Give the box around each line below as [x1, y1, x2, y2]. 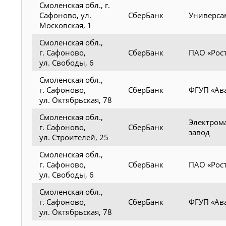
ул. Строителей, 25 [39, 132, 108, 142]
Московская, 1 [39, 20, 92, 30]
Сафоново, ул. [39, 10, 91, 20]
